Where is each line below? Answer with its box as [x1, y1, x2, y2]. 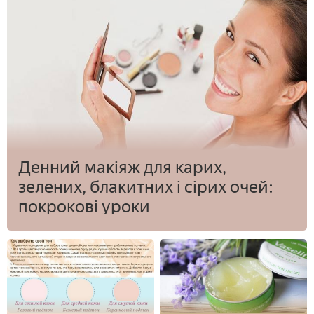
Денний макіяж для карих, [18, 156, 226, 177]
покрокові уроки [18, 196, 150, 217]
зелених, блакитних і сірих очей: [18, 176, 273, 197]
